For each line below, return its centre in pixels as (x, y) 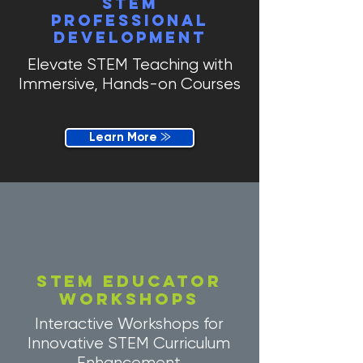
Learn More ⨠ (130, 137)
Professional (130, 20)
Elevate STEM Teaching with (130, 64)
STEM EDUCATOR (129, 281)
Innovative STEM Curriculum (129, 343)
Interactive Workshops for (129, 324)
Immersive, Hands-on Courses (130, 84)
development (130, 37)
